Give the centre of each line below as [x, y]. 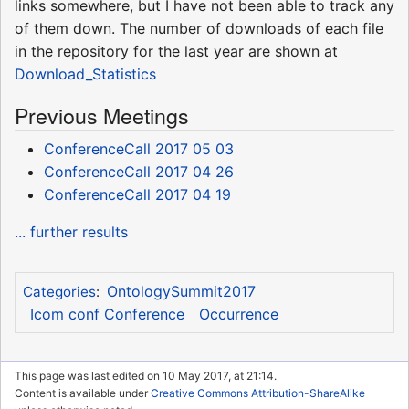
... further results [71, 232]
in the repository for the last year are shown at [176, 52]
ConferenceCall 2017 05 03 [139, 149]
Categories [59, 291]
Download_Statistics [85, 74]
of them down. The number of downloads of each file [199, 29]
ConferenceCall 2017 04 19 [137, 195]
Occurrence [238, 314]
